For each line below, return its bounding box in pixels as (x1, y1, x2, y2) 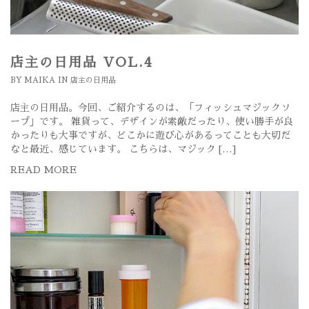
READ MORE (10, 165, 77, 175)
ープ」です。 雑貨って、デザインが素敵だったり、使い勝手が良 (10, 117, 293, 127)
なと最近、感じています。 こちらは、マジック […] (10, 144, 236, 154)
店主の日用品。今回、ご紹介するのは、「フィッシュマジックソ (10, 103, 290, 113)
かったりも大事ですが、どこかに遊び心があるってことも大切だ (10, 130, 290, 141)
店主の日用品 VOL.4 (10, 56, 153, 70)
